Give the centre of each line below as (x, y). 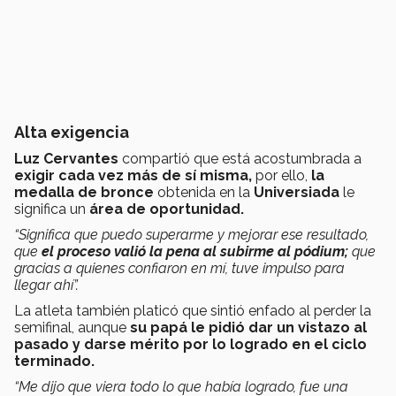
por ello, (282, 176)
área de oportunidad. (167, 209)
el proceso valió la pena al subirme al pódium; (195, 252)
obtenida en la (204, 193)
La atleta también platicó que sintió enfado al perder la (193, 311)
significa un (52, 209)
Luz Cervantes (66, 159)
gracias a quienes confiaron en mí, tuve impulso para (179, 269)
